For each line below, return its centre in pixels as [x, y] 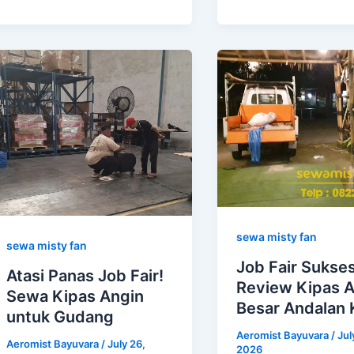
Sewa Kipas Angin [75, 296]
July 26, [126, 343]
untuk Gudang [60, 316]
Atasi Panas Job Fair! [85, 275]
